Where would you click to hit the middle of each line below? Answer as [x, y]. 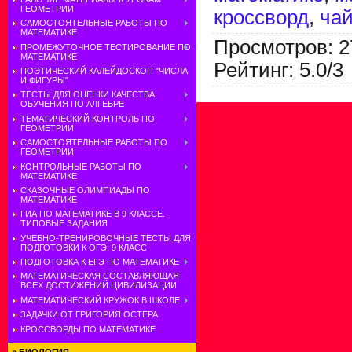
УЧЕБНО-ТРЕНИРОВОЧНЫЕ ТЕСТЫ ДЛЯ [106, 238]
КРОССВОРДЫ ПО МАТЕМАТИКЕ [88, 329]
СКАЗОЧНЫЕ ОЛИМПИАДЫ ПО [85, 190]
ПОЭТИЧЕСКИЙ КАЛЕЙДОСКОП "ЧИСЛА [104, 70]
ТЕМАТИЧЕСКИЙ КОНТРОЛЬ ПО [88, 118]
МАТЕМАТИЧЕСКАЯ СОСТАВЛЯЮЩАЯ [100, 276]
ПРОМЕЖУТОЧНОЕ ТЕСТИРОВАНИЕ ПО [106, 47]
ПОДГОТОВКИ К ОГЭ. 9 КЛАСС [84, 247]
